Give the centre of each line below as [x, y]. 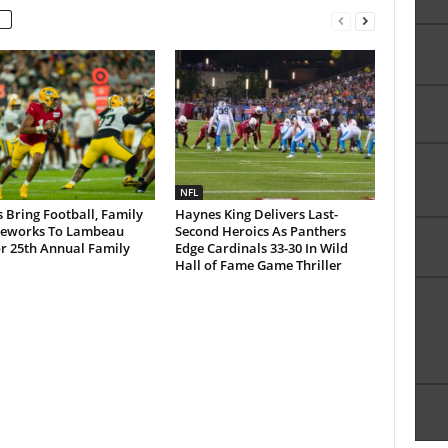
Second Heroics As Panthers [260, 230]
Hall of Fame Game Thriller [258, 264]
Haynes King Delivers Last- [256, 213]
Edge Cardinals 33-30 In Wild [261, 247]
